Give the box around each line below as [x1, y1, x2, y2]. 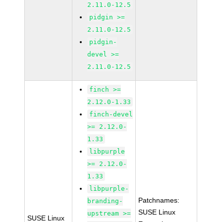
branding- [87, 197, 123, 205]
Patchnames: [138, 196, 180, 204]
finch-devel [89, 111, 133, 118]
